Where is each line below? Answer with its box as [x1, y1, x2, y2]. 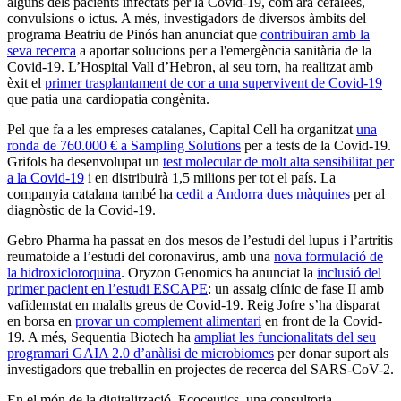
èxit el [7, 74, 45, 90]
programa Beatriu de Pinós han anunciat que [7, 26, 260, 42]
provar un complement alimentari [75, 312, 261, 328]
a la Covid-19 [7, 169, 84, 185]
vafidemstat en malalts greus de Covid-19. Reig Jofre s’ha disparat [7, 296, 380, 312]
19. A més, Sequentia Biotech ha [7, 328, 194, 345]
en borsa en [7, 312, 75, 328]
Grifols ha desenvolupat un [7, 153, 163, 169]
